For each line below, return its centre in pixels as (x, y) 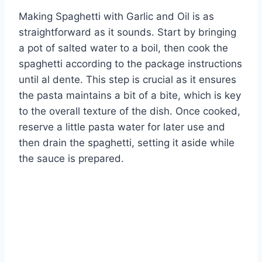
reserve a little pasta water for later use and (122, 127)
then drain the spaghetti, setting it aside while (127, 142)
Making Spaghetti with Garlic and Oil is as (116, 16)
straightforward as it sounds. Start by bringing (127, 32)
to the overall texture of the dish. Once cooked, (130, 111)
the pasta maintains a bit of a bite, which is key (130, 95)
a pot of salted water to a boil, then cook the (123, 48)
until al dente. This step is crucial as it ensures (127, 79)
